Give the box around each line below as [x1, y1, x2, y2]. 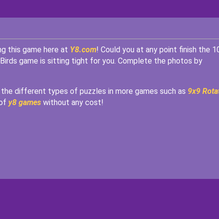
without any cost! [41, 98, 106, 107]
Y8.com [69, 45, 96, 54]
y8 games [8, 98, 41, 107]
